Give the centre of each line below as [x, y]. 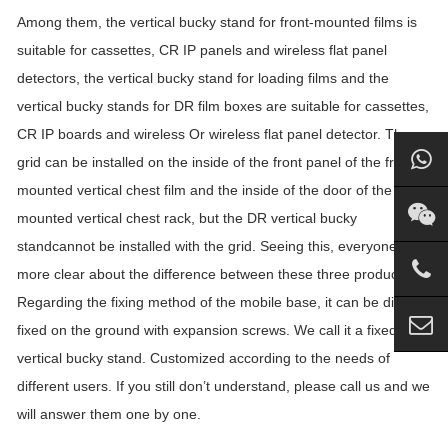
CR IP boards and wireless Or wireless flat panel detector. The [213, 134]
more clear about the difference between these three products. [215, 274]
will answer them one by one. [109, 414]
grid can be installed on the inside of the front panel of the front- [218, 162]
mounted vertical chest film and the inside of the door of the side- [222, 190]
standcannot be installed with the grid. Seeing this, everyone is [214, 246]
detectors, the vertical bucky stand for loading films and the [203, 78]
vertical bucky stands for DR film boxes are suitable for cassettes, [223, 106]
